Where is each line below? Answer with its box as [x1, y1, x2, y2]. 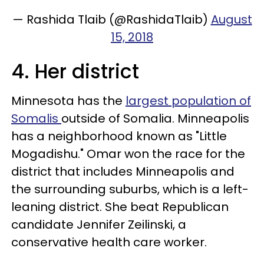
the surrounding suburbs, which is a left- [11, 181, 249, 197]
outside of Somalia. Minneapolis [61, 110, 249, 127]
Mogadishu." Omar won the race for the [11, 146, 245, 162]
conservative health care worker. [11, 234, 207, 250]
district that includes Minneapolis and [11, 163, 235, 180]
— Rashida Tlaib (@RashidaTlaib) [12, 11, 211, 28]
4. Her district [11, 58, 139, 85]
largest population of [126, 93, 251, 109]
